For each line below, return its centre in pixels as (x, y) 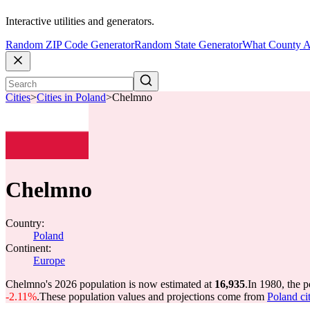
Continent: (28, 248)
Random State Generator (188, 45)
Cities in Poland (71, 98)
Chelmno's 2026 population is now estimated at (110, 284)
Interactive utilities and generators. (80, 21)
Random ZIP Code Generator (70, 45)
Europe (49, 261)
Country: (25, 223)
